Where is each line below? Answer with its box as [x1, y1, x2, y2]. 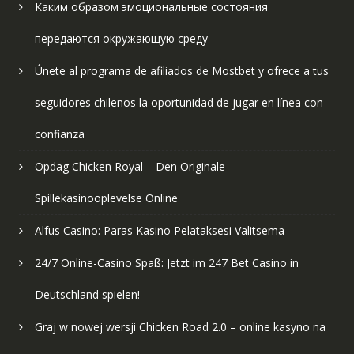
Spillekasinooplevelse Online [34, 190, 178, 206]
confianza [34, 126, 85, 142]
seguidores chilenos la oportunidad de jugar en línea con [34, 95, 323, 111]
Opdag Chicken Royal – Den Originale [34, 159, 225, 175]
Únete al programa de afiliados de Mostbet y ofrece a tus [34, 63, 329, 79]
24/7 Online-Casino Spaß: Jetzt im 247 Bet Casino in [34, 255, 299, 271]
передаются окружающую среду [34, 31, 208, 47]
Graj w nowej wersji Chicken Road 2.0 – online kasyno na [34, 319, 326, 335]
